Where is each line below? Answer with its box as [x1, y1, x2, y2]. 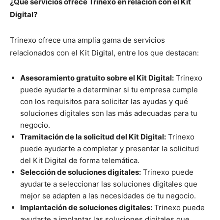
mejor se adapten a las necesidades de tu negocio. [20, 191, 196, 201]
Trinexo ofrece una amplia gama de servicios [10, 35, 165, 45]
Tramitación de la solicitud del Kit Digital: [20, 132, 166, 142]
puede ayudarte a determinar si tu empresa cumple [20, 85, 198, 95]
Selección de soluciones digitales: [20, 167, 141, 177]
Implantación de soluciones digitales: [20, 203, 152, 213]
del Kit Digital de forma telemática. [20, 156, 139, 165]
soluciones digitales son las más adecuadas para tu [20, 109, 197, 118]
